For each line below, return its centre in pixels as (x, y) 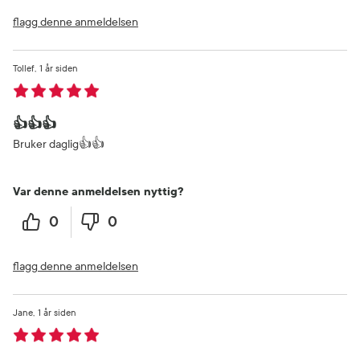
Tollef (24, 68)
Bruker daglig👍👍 (59, 144)
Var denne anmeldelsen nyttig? (98, 191)
